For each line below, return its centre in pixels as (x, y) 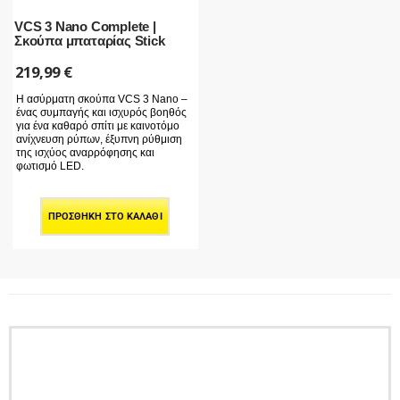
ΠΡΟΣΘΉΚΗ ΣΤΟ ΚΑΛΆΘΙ (105, 217)
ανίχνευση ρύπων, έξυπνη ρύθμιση (99, 140)
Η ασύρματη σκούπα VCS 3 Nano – (102, 100)
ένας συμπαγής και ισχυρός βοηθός (101, 113)
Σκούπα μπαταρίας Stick (90, 40)
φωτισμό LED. (50, 167)
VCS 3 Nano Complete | (85, 26)
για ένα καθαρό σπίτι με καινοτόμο (98, 126)
